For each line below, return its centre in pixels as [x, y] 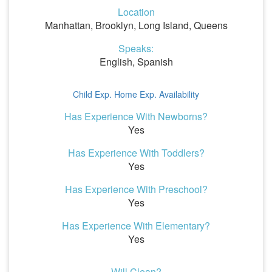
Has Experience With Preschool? [136, 189]
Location [136, 12]
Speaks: [136, 48]
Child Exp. [92, 94]
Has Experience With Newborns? [136, 116]
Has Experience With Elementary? [136, 226]
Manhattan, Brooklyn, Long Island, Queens [136, 25]
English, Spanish [136, 62]
